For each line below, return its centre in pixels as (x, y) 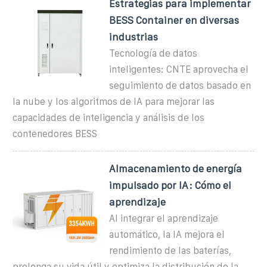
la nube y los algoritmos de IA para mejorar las (114, 101)
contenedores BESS (55, 133)
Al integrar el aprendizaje (164, 218)
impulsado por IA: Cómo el (170, 185)
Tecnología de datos (153, 53)
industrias (134, 37)
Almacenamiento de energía (176, 168)
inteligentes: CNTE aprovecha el (179, 69)
